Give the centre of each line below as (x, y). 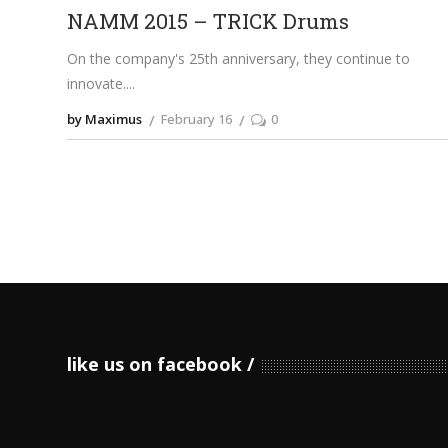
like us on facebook (155, 364)
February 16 (197, 118)
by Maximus (105, 118)
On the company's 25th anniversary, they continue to (239, 58)
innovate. (97, 83)
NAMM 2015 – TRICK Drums (208, 20)
